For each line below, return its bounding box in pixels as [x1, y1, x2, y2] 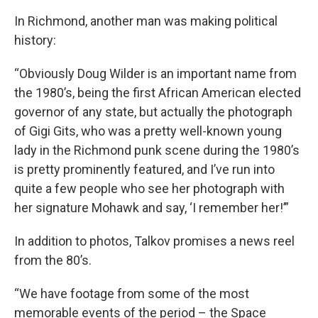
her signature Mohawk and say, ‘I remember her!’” [14, 200, 289, 216]
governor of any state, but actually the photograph [14, 104, 292, 120]
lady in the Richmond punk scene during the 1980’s [14, 143, 300, 158]
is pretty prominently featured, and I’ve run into [14, 162, 275, 177]
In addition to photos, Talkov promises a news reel [14, 234, 295, 249]
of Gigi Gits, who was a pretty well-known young [14, 124, 282, 139]
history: [14, 33, 56, 48]
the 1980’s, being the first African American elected [14, 85, 301, 101]
